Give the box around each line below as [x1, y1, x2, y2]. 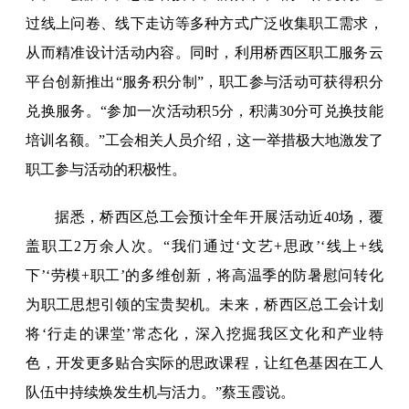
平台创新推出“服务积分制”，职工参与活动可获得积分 [26, 74, 383, 90]
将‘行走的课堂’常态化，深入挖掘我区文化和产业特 [26, 326, 383, 342]
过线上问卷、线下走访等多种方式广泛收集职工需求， [26, 16, 383, 32]
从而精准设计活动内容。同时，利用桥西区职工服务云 [26, 45, 383, 61]
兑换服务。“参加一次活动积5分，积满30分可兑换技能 [26, 103, 383, 120]
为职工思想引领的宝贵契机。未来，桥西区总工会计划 [26, 297, 383, 313]
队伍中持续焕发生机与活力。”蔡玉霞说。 [26, 384, 296, 401]
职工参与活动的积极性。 [26, 162, 187, 178]
